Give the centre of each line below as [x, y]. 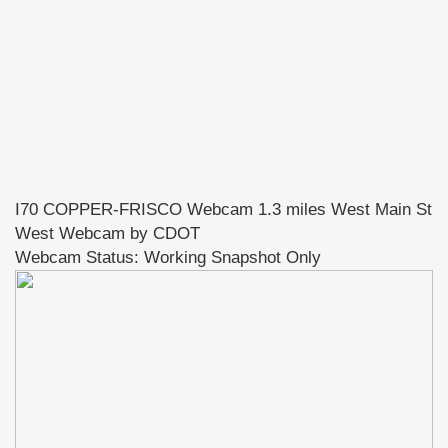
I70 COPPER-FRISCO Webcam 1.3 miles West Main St [223, 209]
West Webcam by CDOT [107, 233]
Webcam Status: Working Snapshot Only [168, 257]
